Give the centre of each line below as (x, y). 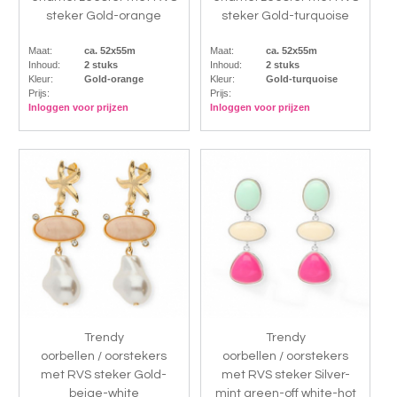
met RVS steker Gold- (104, 374)
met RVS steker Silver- (285, 374)
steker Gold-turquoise (286, 16)
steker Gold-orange (104, 16)
